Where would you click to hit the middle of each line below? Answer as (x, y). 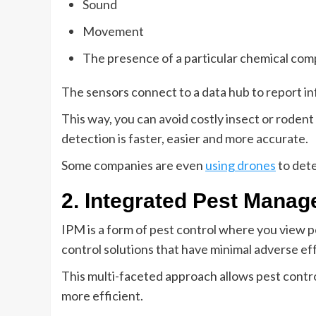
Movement (114, 31)
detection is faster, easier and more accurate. (186, 138)
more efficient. (103, 296)
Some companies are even (133, 165)
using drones (241, 165)
